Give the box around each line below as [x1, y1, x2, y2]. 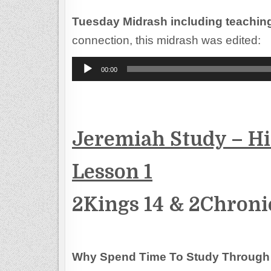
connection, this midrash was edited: [72, 34, 261, 47]
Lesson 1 [72, 161, 152, 184]
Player [71, 72, 98, 82]
